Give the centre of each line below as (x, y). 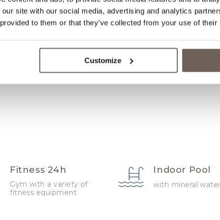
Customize (103, 60)
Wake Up (32, 23)
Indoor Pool (182, 170)
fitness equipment (43, 193)
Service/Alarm (43, 34)
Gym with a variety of (49, 184)
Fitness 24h (38, 170)
